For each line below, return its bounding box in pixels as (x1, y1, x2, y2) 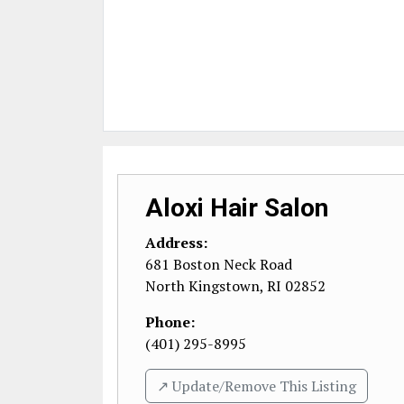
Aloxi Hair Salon (145, 193, 328, 223)
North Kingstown (145, 276, 260, 296)
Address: (145, 233, 207, 252)
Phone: (145, 312, 195, 332)
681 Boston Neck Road (145, 254, 292, 274)
